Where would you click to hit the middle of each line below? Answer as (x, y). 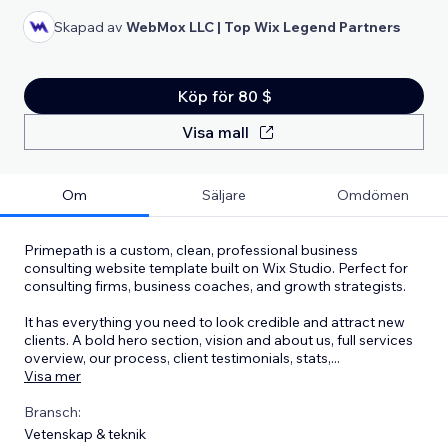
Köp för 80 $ (224, 95)
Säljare (223, 194)
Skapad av (90, 26)
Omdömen (373, 194)
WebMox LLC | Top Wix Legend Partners (263, 26)
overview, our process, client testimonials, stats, (177, 357)
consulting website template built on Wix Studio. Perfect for (216, 267)
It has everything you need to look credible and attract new (214, 321)
